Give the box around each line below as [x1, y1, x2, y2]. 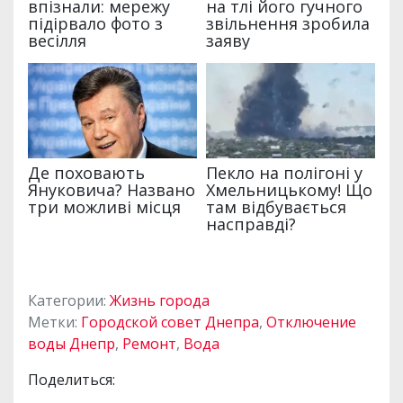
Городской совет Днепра [81, 311, 259, 332]
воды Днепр [28, 333, 115, 354]
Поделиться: [28, 369, 115, 390]
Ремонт [122, 333, 176, 354]
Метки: [28, 311, 81, 332]
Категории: [28, 290, 110, 310]
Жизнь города [110, 290, 210, 310]
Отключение [266, 311, 356, 332]
